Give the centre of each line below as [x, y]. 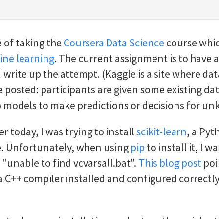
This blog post [170, 163]
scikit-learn [162, 131]
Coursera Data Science [114, 43]
